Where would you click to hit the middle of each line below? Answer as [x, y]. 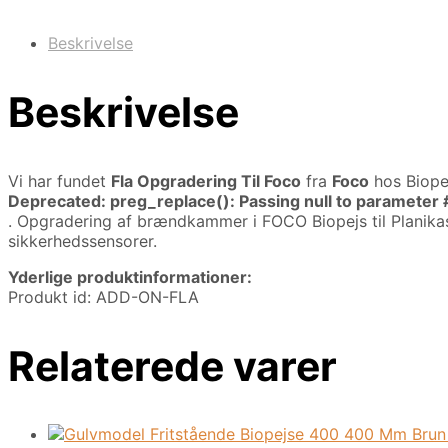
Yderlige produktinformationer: [130, 276]
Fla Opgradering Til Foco [206, 180]
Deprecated [54, 200]
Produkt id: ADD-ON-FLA [103, 296]
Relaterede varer [172, 365]
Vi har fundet [59, 180]
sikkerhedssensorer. [82, 240]
